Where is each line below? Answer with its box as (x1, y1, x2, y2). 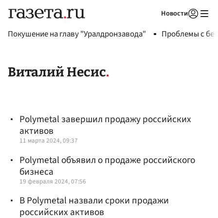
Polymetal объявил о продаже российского (19, 153, 195, 167)
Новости (161, 8, 188, 18)
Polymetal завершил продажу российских (19, 112, 191, 127)
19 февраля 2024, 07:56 (19, 176, 86, 186)
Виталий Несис (8, 64, 106, 80)
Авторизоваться (130, 21, 176, 30)
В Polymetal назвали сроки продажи (19, 193, 169, 207)
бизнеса (19, 164, 54, 179)
